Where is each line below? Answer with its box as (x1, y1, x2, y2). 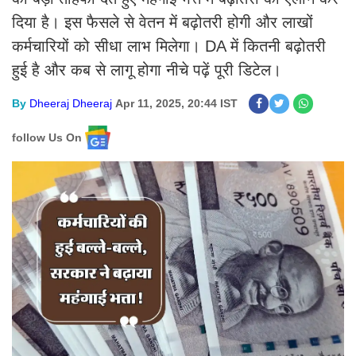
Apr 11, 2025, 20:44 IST (115, 97, 238, 110)
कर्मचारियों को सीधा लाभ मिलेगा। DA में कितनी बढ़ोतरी (12, 37, 326, 55)
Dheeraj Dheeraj (29, 97, 112, 110)
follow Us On (12, 130, 82, 144)
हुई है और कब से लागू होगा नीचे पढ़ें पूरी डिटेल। (12, 61, 281, 79)
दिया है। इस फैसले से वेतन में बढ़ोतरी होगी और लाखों (12, 14, 313, 31)
